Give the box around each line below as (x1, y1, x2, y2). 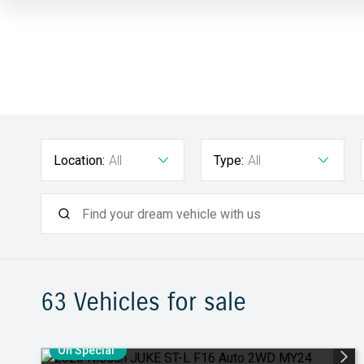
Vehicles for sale (67, 287, 246, 317)
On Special (58, 344, 115, 357)
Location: (54, 153, 105, 168)
